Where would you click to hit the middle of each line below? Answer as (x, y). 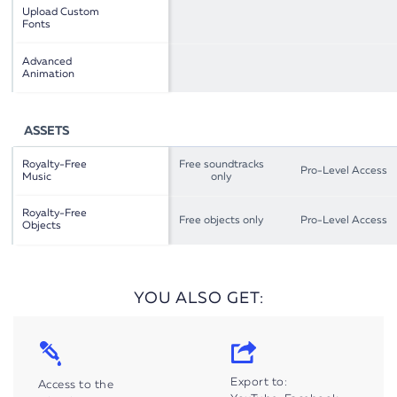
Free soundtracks (221, 164)
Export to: (259, 383)
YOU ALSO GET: (198, 299)
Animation (49, 74)
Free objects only (222, 220)
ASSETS (46, 131)
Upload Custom (61, 13)
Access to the (76, 385)
